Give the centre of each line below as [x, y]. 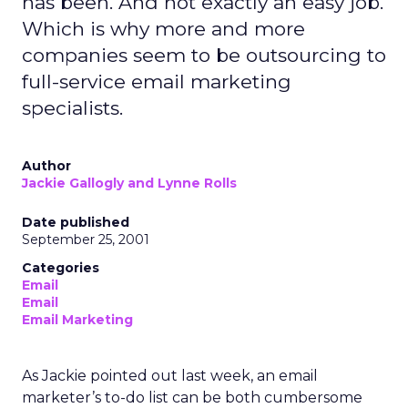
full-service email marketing [157, 82]
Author [46, 166]
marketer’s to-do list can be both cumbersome [192, 398]
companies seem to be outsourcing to [204, 55]
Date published [76, 222]
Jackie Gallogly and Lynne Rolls [129, 183]
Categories [61, 268]
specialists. [72, 108]
